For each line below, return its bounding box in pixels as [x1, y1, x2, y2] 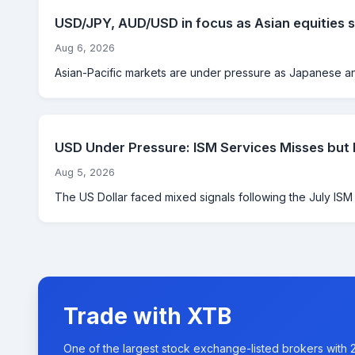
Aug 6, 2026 [55, 41, 115, 54]
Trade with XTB [63, 302, 231, 330]
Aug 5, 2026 [55, 166, 115, 178]
